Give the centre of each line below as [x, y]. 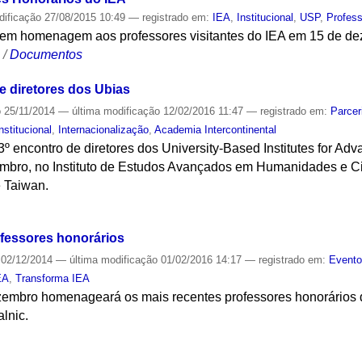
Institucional [265, 17]
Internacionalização [104, 129]
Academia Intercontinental [216, 129]
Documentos [46, 54]
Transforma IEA [53, 279]
